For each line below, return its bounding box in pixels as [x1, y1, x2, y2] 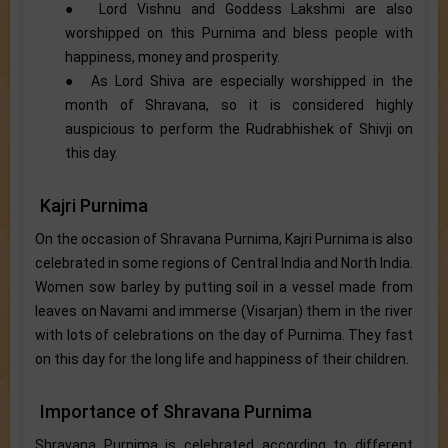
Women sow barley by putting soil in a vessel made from [35, 278, 413, 295]
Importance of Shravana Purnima [40, 400, 312, 422]
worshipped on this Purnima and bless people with [65, 24, 413, 41]
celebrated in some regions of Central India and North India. [35, 254, 413, 271]
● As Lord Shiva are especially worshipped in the [65, 72, 413, 89]
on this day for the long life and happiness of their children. [35, 350, 409, 367]
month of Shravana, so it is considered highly [65, 96, 413, 113]
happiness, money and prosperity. [65, 48, 280, 65]
